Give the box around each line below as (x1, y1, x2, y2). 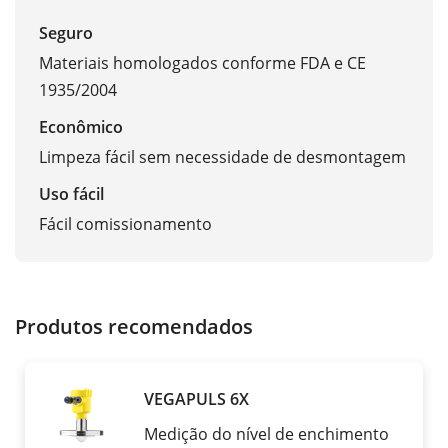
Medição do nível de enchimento (144, 423, 389, 446)
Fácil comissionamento (39, 213, 212, 236)
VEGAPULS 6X (144, 388, 249, 411)
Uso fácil (39, 183, 104, 206)
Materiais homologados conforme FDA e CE (39, 52, 366, 75)
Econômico (39, 116, 123, 139)
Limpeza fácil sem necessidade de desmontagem (39, 146, 406, 169)
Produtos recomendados (15, 312, 253, 341)
